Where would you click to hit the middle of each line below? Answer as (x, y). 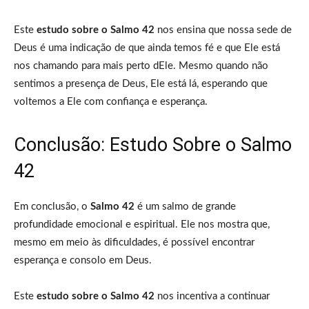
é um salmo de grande (185, 206)
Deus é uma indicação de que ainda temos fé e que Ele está (147, 48)
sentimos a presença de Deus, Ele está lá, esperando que (141, 83)
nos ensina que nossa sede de (223, 30)
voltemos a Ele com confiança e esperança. (111, 101)
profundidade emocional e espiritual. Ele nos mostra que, (142, 224)
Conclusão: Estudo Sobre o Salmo (153, 144)
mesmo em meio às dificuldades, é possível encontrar (134, 242)
